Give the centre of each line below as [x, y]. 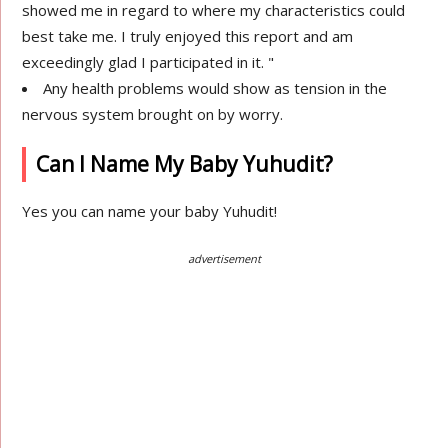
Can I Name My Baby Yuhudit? [185, 164]
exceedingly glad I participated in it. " [148, 62]
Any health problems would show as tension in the [215, 88]
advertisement [224, 258]
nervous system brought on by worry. [153, 114]
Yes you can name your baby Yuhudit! [150, 211]
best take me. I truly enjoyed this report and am [188, 36]
